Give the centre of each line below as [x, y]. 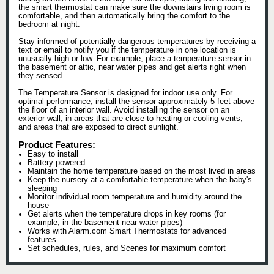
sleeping [42, 189]
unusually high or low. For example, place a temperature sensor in [135, 59]
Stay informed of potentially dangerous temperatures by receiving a [137, 42]
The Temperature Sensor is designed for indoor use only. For [125, 93]
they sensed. [41, 76]
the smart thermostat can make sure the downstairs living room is [135, 8]
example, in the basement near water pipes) [105, 223]
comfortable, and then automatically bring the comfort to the [124, 16]
